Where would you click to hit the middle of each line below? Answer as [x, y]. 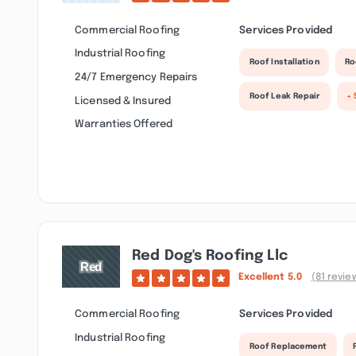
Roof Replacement [288, 347]
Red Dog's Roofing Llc [210, 255]
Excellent [263, 278]
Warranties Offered [124, 124]
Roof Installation [284, 62]
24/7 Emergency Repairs [136, 77]
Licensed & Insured [123, 101]
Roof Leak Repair [285, 96]
